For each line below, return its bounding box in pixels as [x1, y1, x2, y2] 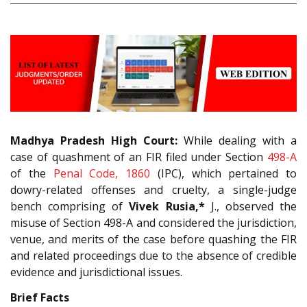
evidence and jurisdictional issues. [10, 265, 182, 280]
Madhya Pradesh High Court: [10, 133, 184, 149]
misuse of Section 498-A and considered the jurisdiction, [10, 215, 297, 231]
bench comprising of [10, 199, 130, 214]
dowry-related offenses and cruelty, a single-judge [10, 182, 297, 198]
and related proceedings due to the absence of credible [10, 248, 297, 264]
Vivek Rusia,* [129, 199, 205, 214]
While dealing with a [184, 133, 297, 149]
